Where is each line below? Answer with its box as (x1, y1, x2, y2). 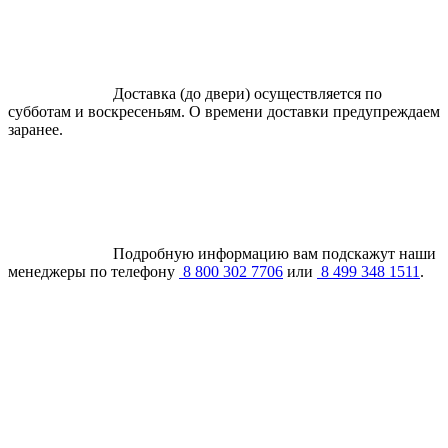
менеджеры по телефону (8, 262, 179, 280)
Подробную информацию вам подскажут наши (113, 244, 436, 262)
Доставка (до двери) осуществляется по (113, 84, 382, 102)
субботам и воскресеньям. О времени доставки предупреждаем (8, 102, 440, 120)
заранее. (8, 120, 63, 138)
